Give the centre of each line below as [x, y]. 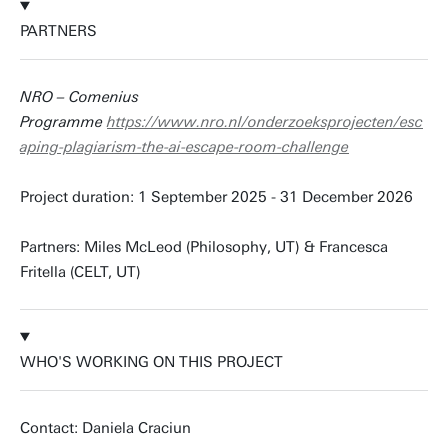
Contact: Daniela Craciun [105, 428]
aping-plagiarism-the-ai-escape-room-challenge [184, 147]
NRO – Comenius [79, 97]
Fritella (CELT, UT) [80, 272]
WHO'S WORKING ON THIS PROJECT [151, 362]
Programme [63, 122]
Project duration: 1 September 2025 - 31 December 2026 [216, 197]
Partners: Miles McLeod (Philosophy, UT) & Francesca [204, 247]
